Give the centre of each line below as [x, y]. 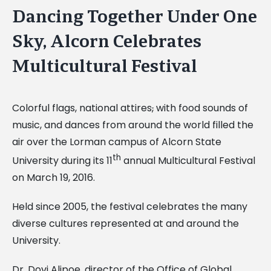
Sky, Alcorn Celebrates [107, 41]
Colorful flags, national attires [82, 108]
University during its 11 [62, 160]
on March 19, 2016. [54, 177]
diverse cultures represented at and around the [126, 223]
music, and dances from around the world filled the [133, 125]
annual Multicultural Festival [188, 160]
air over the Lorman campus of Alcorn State [117, 142]
